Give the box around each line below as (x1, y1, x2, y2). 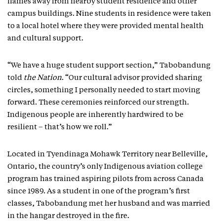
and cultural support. (7, 35, 83, 42)
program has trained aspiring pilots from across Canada (7, 176, 204, 183)
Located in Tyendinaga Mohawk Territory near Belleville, (7, 151, 208, 158)
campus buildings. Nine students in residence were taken (7, 10, 211, 18)
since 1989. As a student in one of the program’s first (7, 188, 190, 195)
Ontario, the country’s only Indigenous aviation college (7, 163, 203, 171)
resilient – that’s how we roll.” (7, 124, 112, 131)
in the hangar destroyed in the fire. (7, 213, 131, 220)
